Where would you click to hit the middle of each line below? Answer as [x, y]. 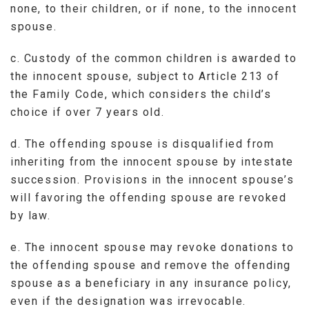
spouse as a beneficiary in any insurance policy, [151, 283]
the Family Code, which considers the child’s [141, 94]
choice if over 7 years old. [88, 112]
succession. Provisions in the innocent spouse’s [152, 179]
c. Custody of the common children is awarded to [154, 58]
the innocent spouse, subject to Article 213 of [145, 76]
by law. [31, 215]
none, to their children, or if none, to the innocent [154, 8]
